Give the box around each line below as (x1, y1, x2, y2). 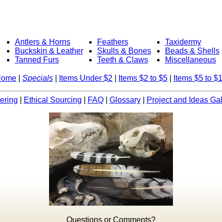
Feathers (97, 38, 128, 46)
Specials (22, 74, 53, 82)
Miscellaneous (165, 55, 216, 64)
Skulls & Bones (97, 47, 151, 55)
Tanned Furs (14, 55, 59, 64)
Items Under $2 (59, 74, 112, 82)
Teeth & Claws (97, 55, 148, 64)
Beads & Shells (165, 47, 220, 55)
